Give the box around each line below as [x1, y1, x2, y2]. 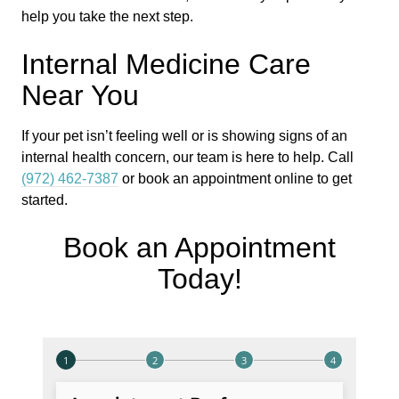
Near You [21, 79, 139, 111]
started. [21, 192, 68, 208]
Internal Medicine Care [21, 48, 311, 80]
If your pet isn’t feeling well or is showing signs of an [21, 128, 347, 143]
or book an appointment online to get [118, 171, 352, 186]
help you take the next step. [21, 9, 193, 24]
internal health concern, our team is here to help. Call [21, 150, 354, 165]
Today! [157, 263, 242, 295]
